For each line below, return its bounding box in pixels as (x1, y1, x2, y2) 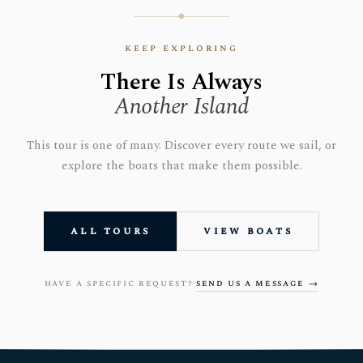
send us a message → (195, 276, 319, 290)
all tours (70, 223, 151, 239)
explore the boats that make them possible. (61, 156, 302, 175)
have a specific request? (44, 276, 196, 290)
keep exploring (125, 41, 238, 56)
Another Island (113, 89, 250, 124)
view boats (203, 223, 293, 239)
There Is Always (100, 65, 263, 100)
